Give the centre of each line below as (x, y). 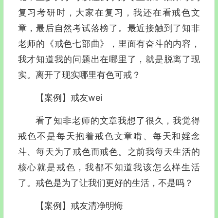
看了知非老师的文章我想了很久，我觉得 (118, 120)
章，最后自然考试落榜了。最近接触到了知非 (109, 28)
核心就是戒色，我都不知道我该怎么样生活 (109, 167)
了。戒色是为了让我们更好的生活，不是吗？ (105, 183)
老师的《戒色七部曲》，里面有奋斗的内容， (109, 44)
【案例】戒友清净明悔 (79, 206)
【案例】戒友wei (69, 98)
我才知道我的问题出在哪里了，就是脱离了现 (109, 59)
